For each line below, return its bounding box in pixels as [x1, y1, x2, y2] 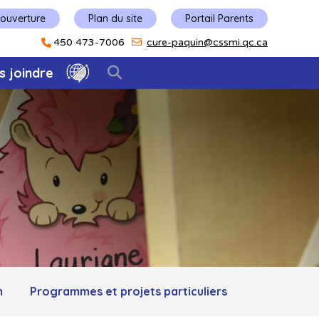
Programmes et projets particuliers [29, 284, 227, 299]
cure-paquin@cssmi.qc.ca [147, 36, 268, 48]
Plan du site [88, 11, 142, 25]
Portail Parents [185, 11, 253, 25]
